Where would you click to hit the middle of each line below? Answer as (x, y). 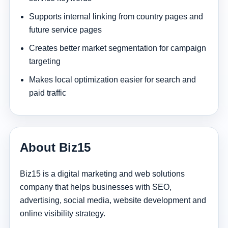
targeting (45, 61)
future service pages (65, 30)
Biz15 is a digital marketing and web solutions (102, 174)
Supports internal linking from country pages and (116, 16)
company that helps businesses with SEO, (95, 187)
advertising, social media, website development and (113, 200)
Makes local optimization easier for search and (112, 79)
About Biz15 (55, 147)
